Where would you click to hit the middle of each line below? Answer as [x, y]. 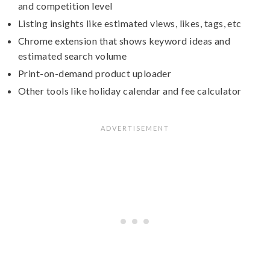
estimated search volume [73, 55]
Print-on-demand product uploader [95, 73]
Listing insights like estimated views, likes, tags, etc [130, 23]
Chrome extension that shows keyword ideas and [124, 40]
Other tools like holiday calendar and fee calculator [130, 90]
